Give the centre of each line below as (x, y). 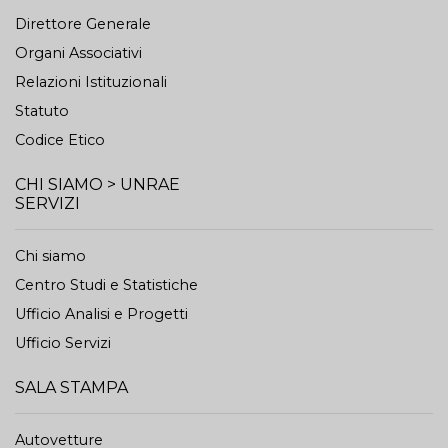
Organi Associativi (78, 53)
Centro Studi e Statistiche (106, 285)
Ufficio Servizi (63, 343)
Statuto (42, 111)
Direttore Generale (83, 24)
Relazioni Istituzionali (91, 82)
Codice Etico (60, 140)
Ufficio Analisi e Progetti (101, 314)
